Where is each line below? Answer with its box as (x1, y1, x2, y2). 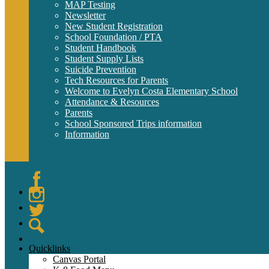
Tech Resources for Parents (65, 75, 168, 85)
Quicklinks (29, 243, 70, 253)
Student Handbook (65, 43, 136, 53)
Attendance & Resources (65, 97, 159, 107)
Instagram (29, 202, 66, 213)
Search (29, 234, 55, 244)
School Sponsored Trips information (65, 118, 202, 128)
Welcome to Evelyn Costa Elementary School (65, 86, 238, 96)
